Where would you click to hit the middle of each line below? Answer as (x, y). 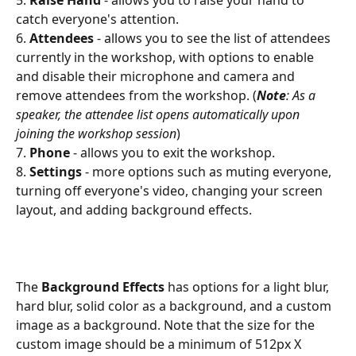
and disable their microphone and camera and (157, 76)
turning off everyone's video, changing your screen (171, 191)
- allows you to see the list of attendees (214, 38)
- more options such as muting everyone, (208, 172)
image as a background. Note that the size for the (167, 325)
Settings (54, 172)
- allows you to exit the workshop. (174, 153)
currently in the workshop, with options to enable (166, 57)
